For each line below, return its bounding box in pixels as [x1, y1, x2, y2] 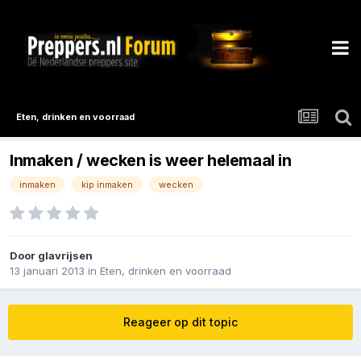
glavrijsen [38, 249, 93, 263]
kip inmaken [81, 179, 133, 191]
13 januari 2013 [10, 264, 85, 278]
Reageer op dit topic [123, 315, 238, 330]
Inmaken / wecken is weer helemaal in [10, 151, 292, 171]
